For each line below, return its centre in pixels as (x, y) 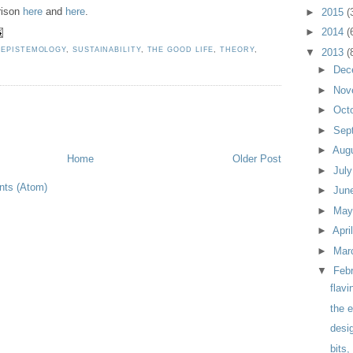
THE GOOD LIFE (180, 50)
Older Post (256, 158)
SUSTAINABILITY (106, 50)
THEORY (237, 50)
